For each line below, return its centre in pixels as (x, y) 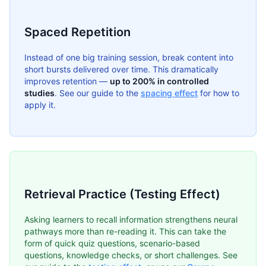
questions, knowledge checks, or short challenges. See (131, 255)
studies (39, 93)
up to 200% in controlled (159, 81)
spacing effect (169, 93)
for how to (218, 93)
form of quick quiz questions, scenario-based (112, 243)
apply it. (40, 105)
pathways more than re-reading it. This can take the (125, 232)
